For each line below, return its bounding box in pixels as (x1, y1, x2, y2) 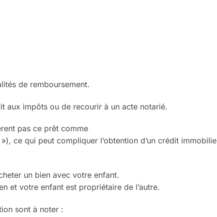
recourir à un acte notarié (73, 101, 165, 111)
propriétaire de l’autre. (79, 182, 160, 192)
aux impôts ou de (7, 101, 73, 111)
